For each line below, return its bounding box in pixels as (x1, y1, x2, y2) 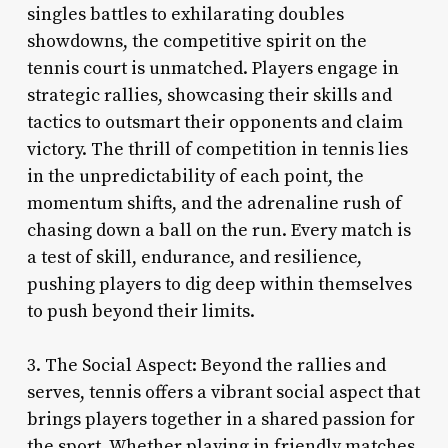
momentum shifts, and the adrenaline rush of (26, 191, 402, 215)
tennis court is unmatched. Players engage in (26, 56, 399, 80)
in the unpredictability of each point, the (26, 164, 364, 188)
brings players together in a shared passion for (26, 407, 415, 431)
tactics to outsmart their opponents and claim (26, 110, 403, 134)
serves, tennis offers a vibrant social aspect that (26, 380, 420, 404)
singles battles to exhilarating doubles (26, 2, 344, 26)
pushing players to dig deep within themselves (26, 272, 412, 296)
